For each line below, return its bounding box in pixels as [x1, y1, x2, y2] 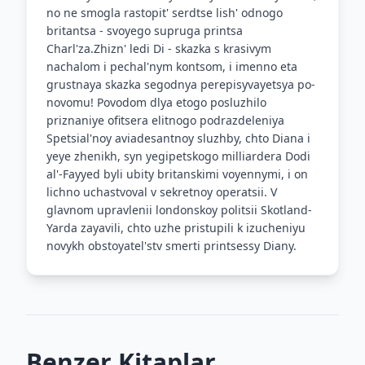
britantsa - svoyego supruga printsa [46, 23, 243, 38]
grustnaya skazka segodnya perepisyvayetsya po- [46, 77, 315, 92]
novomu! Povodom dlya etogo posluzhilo [46, 95, 266, 110]
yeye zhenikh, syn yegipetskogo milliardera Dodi [46, 148, 310, 164]
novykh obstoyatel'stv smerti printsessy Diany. [46, 238, 297, 253]
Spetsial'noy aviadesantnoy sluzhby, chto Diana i [46, 130, 310, 146]
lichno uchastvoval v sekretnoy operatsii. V [46, 184, 277, 200]
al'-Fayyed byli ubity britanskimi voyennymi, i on [46, 166, 308, 182]
